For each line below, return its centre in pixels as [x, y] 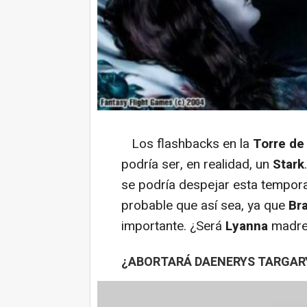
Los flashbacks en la [187, 144]
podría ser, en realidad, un [197, 164]
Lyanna [247, 226]
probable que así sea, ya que [205, 206]
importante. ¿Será [173, 226]
